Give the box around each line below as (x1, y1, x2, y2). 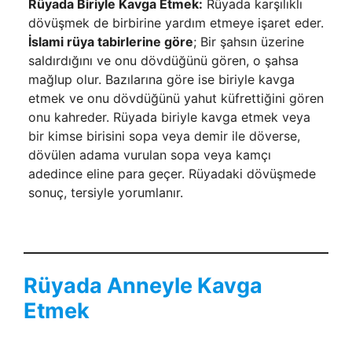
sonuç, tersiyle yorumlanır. (27, 184, 183, 200)
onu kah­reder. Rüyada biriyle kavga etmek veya (27, 108, 310, 125)
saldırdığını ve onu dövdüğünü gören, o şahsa (27, 52, 299, 68)
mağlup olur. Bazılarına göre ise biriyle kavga (27, 71, 295, 87)
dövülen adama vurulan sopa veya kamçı (27, 146, 271, 163)
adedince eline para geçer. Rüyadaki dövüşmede (27, 165, 316, 181)
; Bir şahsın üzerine (192, 33, 304, 49)
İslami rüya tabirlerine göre (27, 33, 193, 49)
